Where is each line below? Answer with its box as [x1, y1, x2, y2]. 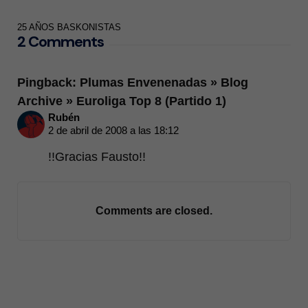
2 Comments [17, 31, 104, 52]
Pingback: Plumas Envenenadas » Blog [17, 76, 248, 90]
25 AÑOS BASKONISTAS [17, 21, 121, 32]
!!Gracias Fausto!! [48, 150, 146, 164]
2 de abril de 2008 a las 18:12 [48, 124, 179, 137]
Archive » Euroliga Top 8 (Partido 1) [17, 94, 226, 109]
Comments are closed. [96, 205, 212, 217]
